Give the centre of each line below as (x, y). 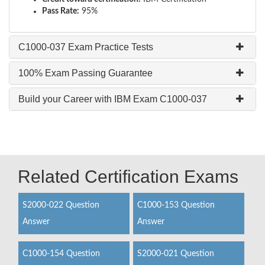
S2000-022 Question (61, 205)
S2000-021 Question (175, 254)
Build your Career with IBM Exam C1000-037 (113, 99)
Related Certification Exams (128, 177)
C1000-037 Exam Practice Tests (86, 47)
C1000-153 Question (176, 205)
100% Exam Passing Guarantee (85, 73)
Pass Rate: (61, 11)
